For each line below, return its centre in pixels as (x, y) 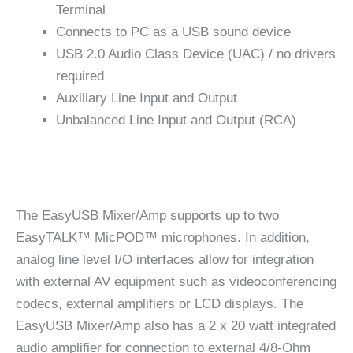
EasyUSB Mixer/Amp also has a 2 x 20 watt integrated (176, 326)
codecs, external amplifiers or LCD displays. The (160, 304)
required (80, 76)
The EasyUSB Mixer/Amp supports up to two (147, 216)
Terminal (81, 10)
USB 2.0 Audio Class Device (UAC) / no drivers (196, 54)
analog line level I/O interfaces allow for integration (165, 260)
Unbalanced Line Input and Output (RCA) (176, 121)
